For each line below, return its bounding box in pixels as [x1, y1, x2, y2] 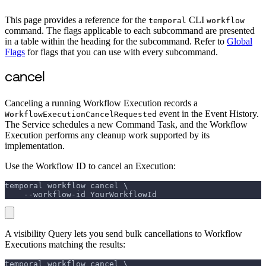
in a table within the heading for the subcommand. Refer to [5, 36, 227, 47]
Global [227, 36, 252, 47]
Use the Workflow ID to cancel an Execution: [5, 161, 176, 172]
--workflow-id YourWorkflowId [5, 190, 157, 199]
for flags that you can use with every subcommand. [25, 47, 218, 58]
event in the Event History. [157, 109, 259, 119]
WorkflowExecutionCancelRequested [5, 110, 157, 119]
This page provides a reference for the [5, 15, 148, 26]
